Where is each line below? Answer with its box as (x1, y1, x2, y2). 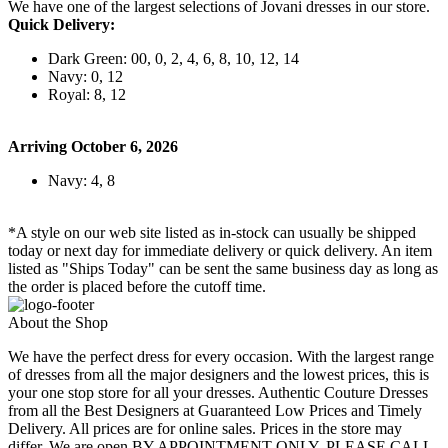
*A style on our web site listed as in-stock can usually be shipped (8, 224, 416, 242)
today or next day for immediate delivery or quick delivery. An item (8, 242, 432, 260)
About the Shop (8, 314, 108, 332)
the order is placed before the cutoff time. (8, 278, 266, 296)
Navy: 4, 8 (48, 172, 115, 190)
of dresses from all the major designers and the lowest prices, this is (8, 366, 429, 384)
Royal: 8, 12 (48, 86, 126, 104)
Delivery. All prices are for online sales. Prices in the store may (8, 420, 402, 438)
